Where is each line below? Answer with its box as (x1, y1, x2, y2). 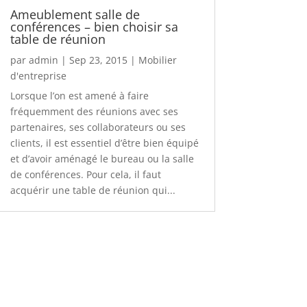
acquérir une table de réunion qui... (10, 183, 175, 197)
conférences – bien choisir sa (10, 18, 178, 35)
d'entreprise (10, 69, 66, 82)
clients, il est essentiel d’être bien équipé (10, 136, 199, 149)
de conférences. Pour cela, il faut (10, 167, 161, 181)
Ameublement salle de (10, 5, 140, 23)
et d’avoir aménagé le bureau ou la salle (10, 151, 194, 165)
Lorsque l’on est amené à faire (10, 88, 149, 102)
